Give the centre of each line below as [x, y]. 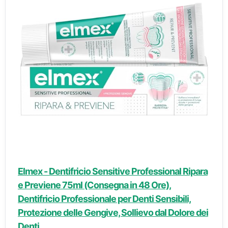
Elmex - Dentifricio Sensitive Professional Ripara [113, 171]
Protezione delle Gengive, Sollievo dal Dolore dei [113, 212]
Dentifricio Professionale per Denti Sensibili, [104, 199]
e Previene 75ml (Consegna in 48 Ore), [94, 185]
